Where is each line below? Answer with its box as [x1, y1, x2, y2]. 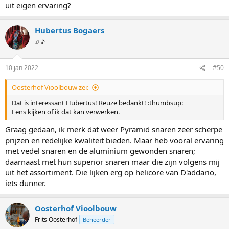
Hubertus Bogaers [35, 25, 104, 35]
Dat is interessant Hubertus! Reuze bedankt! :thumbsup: [12, 98, 183, 108]
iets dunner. [5, 177, 46, 188]
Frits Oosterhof [35, 215, 77, 224]
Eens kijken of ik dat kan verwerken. [12, 107, 120, 117]
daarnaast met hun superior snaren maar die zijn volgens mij [5, 156, 220, 167]
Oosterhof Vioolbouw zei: [12, 83, 88, 93]
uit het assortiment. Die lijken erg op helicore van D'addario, [5, 167, 216, 177]
